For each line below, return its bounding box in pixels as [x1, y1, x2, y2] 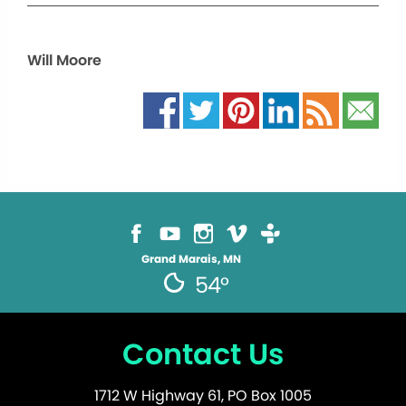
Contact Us [122, 333, 284, 374]
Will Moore [27, 50, 101, 71]
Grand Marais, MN [141, 251, 241, 266]
